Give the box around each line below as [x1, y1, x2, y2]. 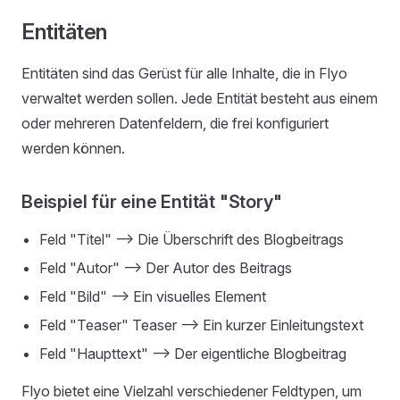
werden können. [21, 139, 125, 157]
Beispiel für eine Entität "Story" [21, 191, 282, 212]
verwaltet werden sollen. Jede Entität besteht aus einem [21, 89, 378, 107]
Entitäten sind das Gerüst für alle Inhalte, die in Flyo [21, 64, 347, 82]
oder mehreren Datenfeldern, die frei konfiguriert [21, 114, 329, 132]
